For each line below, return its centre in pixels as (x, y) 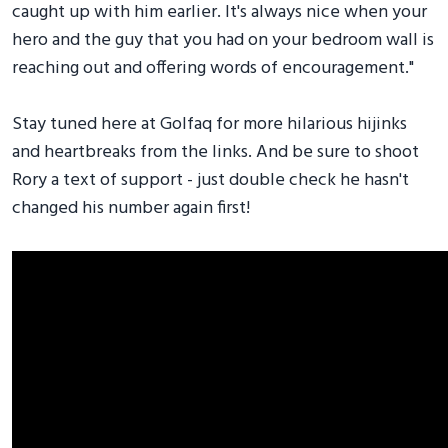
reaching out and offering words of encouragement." (213, 68)
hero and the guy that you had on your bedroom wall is (223, 40)
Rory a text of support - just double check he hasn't (210, 180)
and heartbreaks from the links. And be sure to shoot (215, 152)
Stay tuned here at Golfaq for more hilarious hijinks (209, 124)
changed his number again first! (131, 208)
